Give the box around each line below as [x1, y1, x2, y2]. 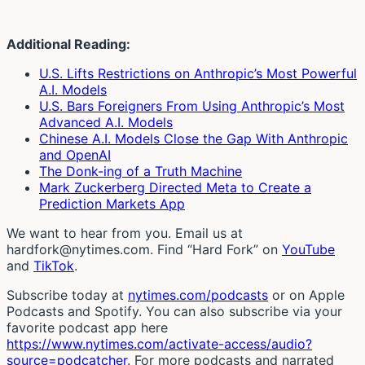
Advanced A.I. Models [39, 113, 173, 130]
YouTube [282, 240, 335, 257]
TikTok [33, 257, 74, 274]
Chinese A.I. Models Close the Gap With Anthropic [39, 130, 348, 147]
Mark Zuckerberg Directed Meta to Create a [39, 178, 311, 196]
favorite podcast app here [7, 319, 168, 336]
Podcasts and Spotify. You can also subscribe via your [7, 302, 342, 319]
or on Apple [268, 286, 345, 303]
